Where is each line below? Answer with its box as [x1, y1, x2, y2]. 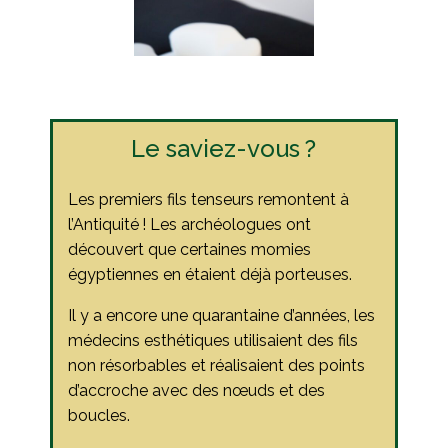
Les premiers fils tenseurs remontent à [67, 189, 349, 209]
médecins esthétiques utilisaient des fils [67, 330, 358, 350]
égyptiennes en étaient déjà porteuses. [67, 264, 352, 284]
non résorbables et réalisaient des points [67, 355, 365, 375]
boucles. [67, 405, 130, 425]
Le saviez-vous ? [131, 133, 317, 163]
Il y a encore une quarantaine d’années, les [67, 305, 375, 325]
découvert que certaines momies [67, 239, 311, 259]
